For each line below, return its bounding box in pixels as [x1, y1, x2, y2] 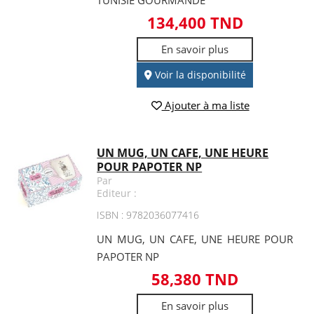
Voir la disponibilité [151, 68, 246, 82]
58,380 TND [151, 268, 239, 289]
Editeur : [97, 186, 137, 200]
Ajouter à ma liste [161, 97, 250, 112]
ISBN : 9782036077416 [97, 207, 200, 221]
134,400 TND [146, 12, 243, 34]
